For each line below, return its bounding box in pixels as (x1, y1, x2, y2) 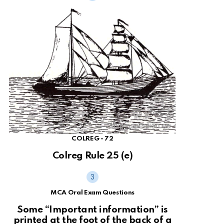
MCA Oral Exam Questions (50, 189, 134, 196)
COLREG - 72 (71, 135, 113, 142)
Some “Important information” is (17, 204, 168, 214)
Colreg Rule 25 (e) (52, 151, 133, 160)
